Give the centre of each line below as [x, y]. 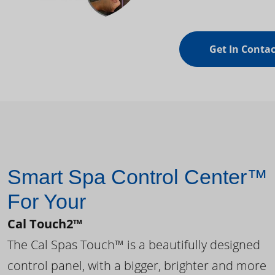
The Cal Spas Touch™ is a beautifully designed [134, 245]
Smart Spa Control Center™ [137, 177]
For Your [47, 202]
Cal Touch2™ [45, 224]
